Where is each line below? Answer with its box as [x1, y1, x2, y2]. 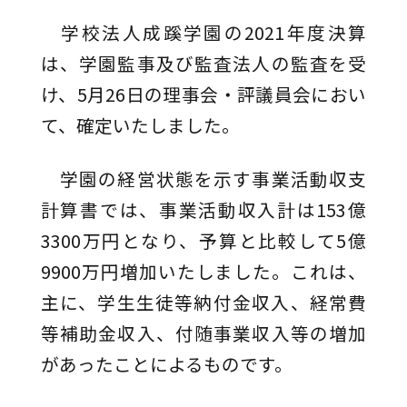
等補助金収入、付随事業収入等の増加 [40, 319, 367, 346]
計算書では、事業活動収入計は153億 [40, 195, 367, 223]
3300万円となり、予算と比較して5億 [40, 226, 367, 253]
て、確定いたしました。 [40, 111, 240, 138]
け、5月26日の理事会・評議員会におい [40, 80, 367, 107]
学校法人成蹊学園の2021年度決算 [40, 18, 367, 45]
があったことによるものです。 [40, 350, 293, 377]
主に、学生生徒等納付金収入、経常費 [40, 288, 367, 315]
